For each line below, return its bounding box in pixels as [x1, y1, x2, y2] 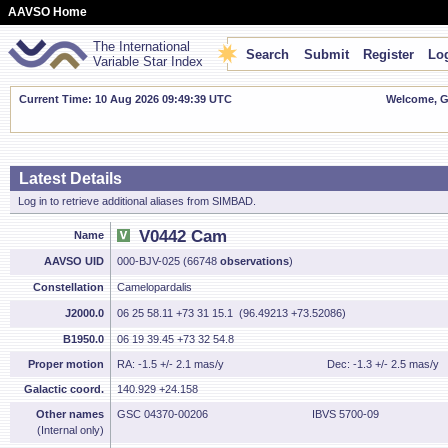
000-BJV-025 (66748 [117, 255, 220, 267]
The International [93, 39, 190, 54]
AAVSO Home [8, 5, 87, 19]
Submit [303, 47, 349, 62]
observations [220, 255, 289, 267]
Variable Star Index [93, 54, 203, 69]
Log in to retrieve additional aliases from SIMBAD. [18, 195, 256, 207]
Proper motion [28, 358, 104, 370]
